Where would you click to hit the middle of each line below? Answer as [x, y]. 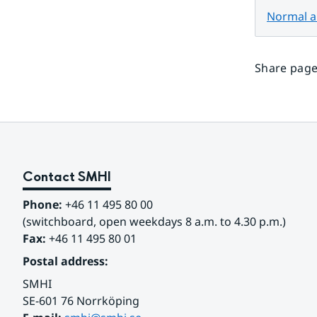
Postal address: [65, 261]
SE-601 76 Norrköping [82, 301]
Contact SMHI [67, 177]
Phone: [42, 204]
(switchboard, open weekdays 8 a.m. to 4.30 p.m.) [154, 221]
